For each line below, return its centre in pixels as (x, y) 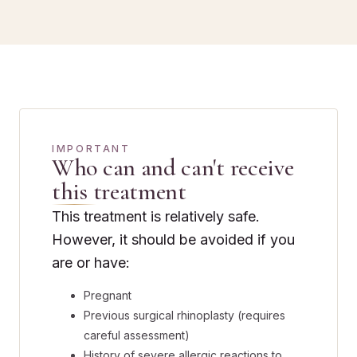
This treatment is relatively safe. (156, 216)
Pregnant (108, 296)
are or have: (91, 262)
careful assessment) (137, 335)
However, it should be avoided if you (173, 239)
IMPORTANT (91, 148)
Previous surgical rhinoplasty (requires (184, 316)
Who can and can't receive (173, 167)
